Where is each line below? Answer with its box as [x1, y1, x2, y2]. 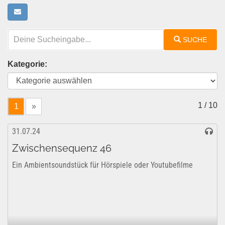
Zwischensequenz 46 [12, 142, 111, 154]
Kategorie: [8, 60, 47, 68]
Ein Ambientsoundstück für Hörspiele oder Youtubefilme [12, 160, 193, 170]
